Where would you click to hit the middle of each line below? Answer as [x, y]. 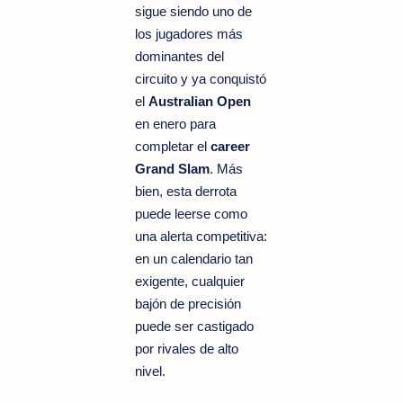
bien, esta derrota [186, 191]
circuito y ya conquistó [201, 78]
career [230, 146]
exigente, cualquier [190, 281]
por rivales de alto [187, 348]
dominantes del [179, 56]
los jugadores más [189, 33]
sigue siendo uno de [193, 11]
